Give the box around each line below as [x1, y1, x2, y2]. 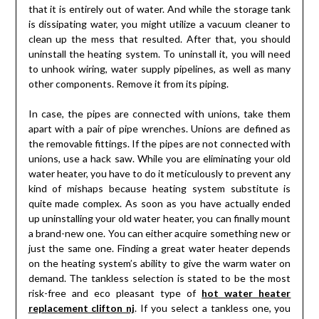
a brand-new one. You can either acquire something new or [28, 227, 291, 240]
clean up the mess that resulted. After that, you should [28, 33, 291, 46]
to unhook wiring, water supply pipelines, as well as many [28, 63, 291, 75]
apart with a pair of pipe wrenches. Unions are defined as [28, 122, 291, 135]
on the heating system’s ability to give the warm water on [28, 257, 291, 270]
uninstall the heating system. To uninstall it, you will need [28, 48, 291, 61]
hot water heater [202, 287, 291, 300]
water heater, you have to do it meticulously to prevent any [28, 167, 291, 180]
